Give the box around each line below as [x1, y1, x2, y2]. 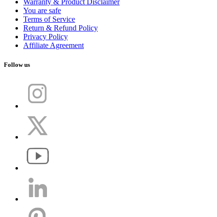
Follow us [4, 61, 30, 68]
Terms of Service [23, 15, 75, 24]
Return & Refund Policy [23, 24, 98, 32]
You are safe [23, 6, 61, 15]
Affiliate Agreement [23, 41, 84, 50]
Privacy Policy [23, 32, 68, 41]
